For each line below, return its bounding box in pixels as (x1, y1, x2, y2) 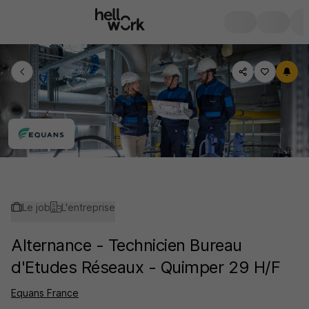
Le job (22, 201, 50, 213)
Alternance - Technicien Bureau (11, 235, 242, 255)
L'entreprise (61, 201, 115, 213)
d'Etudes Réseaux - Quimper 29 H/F (11, 257, 281, 277)
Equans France (11, 287, 79, 299)
